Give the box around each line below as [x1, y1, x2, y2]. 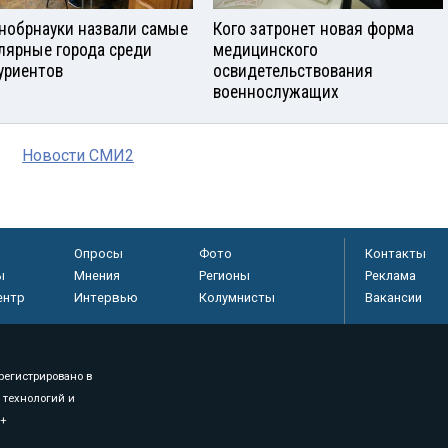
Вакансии [365, 289, 422, 305]
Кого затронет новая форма [213, 18, 414, 39]
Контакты [365, 245, 426, 261]
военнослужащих [213, 81, 339, 102]
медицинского [213, 39, 318, 60]
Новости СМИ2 [22, 145, 134, 165]
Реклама [365, 267, 416, 283]
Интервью [73, 289, 138, 305]
